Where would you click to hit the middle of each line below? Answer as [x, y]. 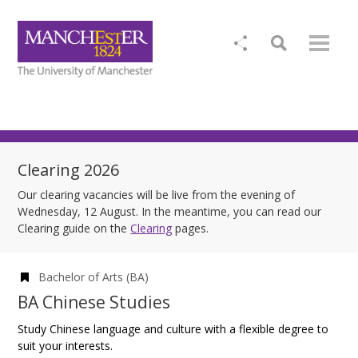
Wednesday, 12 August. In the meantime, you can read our [170, 211]
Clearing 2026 [69, 170]
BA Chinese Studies [94, 302]
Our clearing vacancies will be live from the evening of [157, 195]
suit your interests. [66, 345]
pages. [191, 228]
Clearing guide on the [74, 228]
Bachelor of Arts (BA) [94, 277]
